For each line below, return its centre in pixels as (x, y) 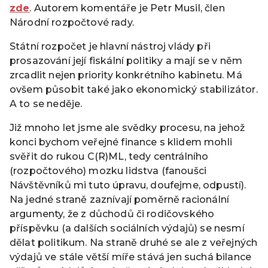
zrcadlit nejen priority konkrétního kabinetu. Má (126, 75)
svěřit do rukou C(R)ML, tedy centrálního (109, 156)
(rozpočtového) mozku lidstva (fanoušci (108, 170)
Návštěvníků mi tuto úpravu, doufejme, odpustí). (128, 185)
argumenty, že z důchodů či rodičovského (112, 214)
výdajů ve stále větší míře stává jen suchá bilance (131, 257)
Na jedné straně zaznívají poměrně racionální (120, 199)
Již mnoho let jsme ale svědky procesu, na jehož (127, 127)
